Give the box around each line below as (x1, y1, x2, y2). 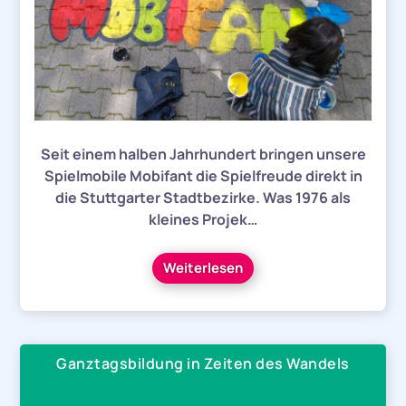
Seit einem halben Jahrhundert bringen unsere (40, 143, 366, 164)
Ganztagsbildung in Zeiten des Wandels (56, 353, 350, 373)
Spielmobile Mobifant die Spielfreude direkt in (43, 165, 362, 186)
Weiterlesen (163, 257, 243, 277)
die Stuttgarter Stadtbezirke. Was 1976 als (55, 187, 351, 208)
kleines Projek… (149, 208, 257, 229)
